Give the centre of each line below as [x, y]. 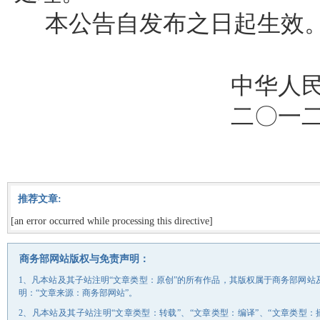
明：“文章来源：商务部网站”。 [78, 292]
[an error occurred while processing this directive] [112, 221]
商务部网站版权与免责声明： [84, 259]
